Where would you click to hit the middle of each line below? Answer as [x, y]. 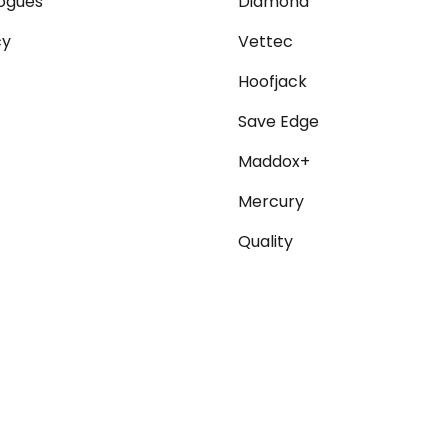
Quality [266, 242]
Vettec [266, 42]
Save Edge [279, 122]
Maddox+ [274, 162]
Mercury [271, 202]
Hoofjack [273, 82]
